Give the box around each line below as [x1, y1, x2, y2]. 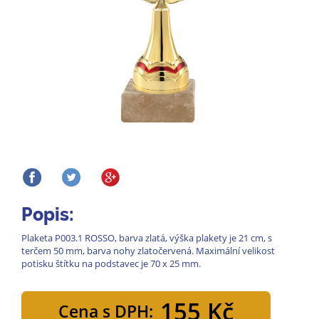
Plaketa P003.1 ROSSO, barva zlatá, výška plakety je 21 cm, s [21, 231, 272, 244]
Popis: [21, 204, 74, 225]
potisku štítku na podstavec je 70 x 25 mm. [21, 257, 201, 270]
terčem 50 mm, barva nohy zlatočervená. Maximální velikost [21, 244, 275, 257]
